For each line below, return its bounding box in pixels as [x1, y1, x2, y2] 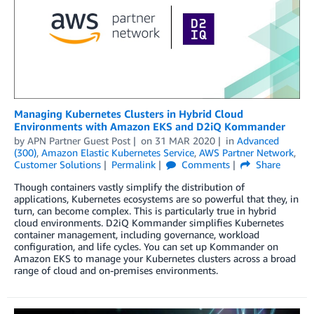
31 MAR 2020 [154, 135, 215, 146]
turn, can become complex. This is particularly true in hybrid [14, 205, 276, 217]
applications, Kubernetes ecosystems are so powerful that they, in [14, 193, 299, 205]
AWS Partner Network [199, 146, 294, 158]
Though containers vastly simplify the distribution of [14, 181, 245, 193]
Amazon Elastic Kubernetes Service [41, 146, 194, 158]
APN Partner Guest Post [27, 135, 130, 146]
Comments [178, 158, 230, 170]
